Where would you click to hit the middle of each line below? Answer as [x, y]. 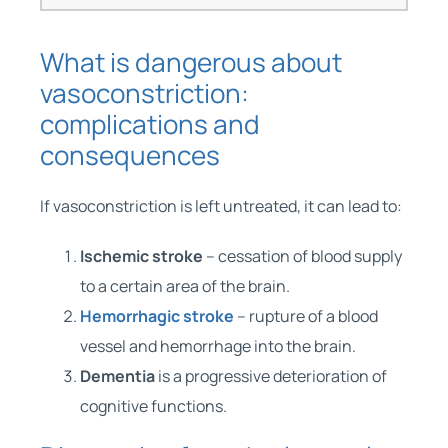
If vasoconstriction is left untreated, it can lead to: [220, 205]
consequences [129, 154]
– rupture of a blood [305, 315]
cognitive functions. [153, 405]
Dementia [117, 375]
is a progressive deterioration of [270, 375]
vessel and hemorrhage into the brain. [217, 345]
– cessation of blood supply [302, 255]
